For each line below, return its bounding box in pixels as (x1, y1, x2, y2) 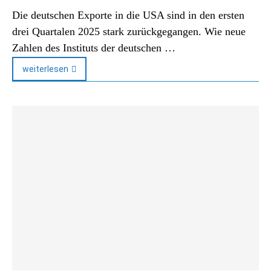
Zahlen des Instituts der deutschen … (12, 42, 175, 54)
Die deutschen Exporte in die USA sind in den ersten (12, 9, 244, 21)
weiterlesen (22, 64, 68, 74)
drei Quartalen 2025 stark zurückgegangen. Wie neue (12, 25, 246, 38)
